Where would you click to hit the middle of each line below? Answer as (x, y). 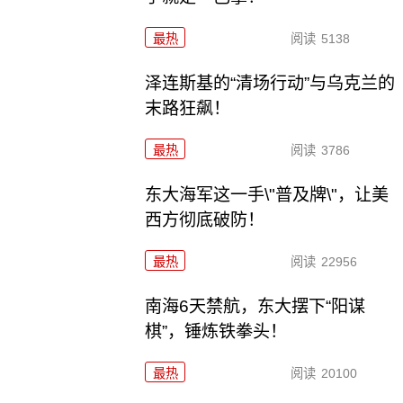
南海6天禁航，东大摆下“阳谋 (255, 307)
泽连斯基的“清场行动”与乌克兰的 (270, 84)
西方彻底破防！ (205, 220)
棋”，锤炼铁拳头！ (216, 332)
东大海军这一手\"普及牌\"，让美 (267, 195)
